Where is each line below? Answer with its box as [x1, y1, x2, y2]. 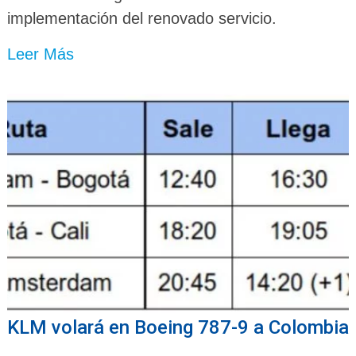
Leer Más [6, 45, 74, 64]
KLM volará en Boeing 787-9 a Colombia [6, 315, 349, 339]
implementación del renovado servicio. [6, 10, 277, 28]
